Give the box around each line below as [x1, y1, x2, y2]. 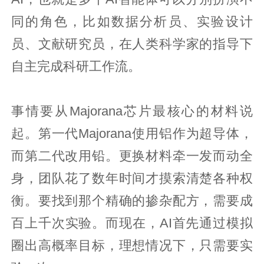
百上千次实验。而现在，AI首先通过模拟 [11, 216, 253, 230]
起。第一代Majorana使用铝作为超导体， [11, 126, 253, 141]
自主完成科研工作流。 [11, 59, 141, 74]
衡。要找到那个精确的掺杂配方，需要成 [11, 193, 253, 208]
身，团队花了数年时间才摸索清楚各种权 [11, 171, 253, 186]
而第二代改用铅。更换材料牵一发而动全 [11, 148, 253, 163]
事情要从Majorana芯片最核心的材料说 [11, 104, 253, 118]
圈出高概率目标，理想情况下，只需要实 [11, 238, 253, 253]
